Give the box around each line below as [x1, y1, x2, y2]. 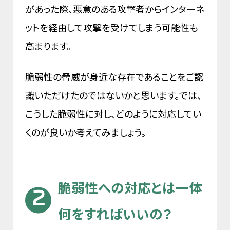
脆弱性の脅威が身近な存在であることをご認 [25, 70, 203, 84]
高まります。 [25, 39, 73, 53]
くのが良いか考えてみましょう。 [25, 125, 148, 139]
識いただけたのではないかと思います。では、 [25, 88, 202, 102]
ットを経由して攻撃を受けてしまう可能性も [25, 21, 198, 34]
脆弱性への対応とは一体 [58, 178, 202, 197]
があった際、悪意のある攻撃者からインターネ [25, 2, 204, 16]
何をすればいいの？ [58, 204, 172, 223]
